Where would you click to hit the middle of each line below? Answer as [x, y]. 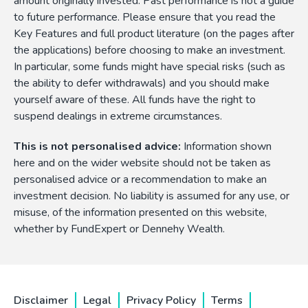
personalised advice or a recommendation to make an [140, 180]
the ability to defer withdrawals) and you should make [142, 84]
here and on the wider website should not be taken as [142, 163]
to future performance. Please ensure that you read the [145, 18]
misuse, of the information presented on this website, [140, 213]
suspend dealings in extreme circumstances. [118, 117]
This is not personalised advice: [97, 147]
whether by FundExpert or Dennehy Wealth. [119, 229]
